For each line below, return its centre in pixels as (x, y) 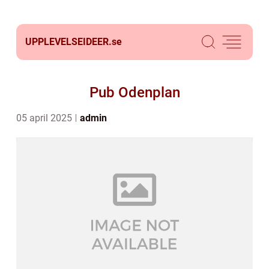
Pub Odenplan (134, 92)
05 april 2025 (45, 118)
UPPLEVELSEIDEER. (68, 42)
